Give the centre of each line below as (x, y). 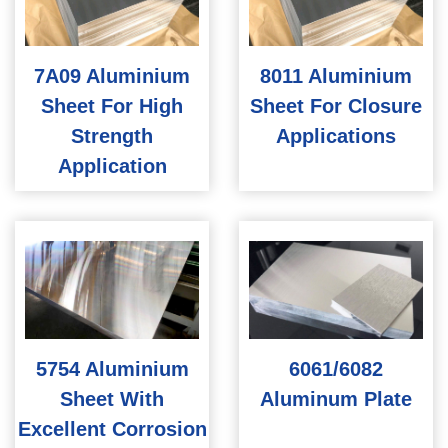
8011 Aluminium (336, 76)
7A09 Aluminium (112, 76)
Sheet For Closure (336, 106)
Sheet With (112, 399)
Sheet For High (112, 106)
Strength (112, 136)
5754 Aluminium (112, 369)
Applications (336, 136)
